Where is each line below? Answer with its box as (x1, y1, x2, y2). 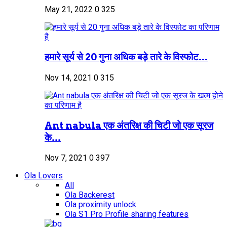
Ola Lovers (24, 171, 63, 181)
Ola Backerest (65, 190, 115, 200)
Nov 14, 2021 (45, 72, 92, 83)
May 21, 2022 (45, 5, 93, 15)
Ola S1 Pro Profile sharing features (65, 209, 188, 219)
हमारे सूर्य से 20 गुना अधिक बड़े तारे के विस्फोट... (45, 51, 208, 63)
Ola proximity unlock (65, 200, 136, 210)
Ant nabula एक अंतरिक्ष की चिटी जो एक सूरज (45, 119, 213, 131)
